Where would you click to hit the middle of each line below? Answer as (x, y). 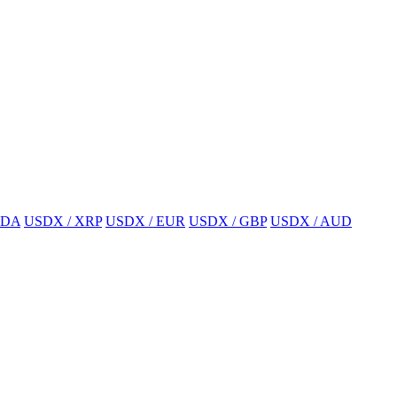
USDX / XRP (63, 221)
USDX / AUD (311, 221)
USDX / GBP (228, 221)
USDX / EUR (145, 221)
